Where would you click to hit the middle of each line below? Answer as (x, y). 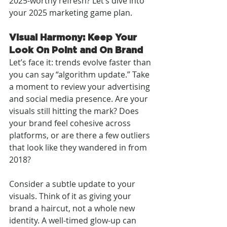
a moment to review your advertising (81, 86)
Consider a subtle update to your (73, 184)
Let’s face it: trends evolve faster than (81, 62)
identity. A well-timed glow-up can (74, 220)
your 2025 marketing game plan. (71, 12)
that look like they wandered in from (79, 147)
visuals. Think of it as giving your (71, 196)
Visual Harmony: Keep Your (74, 37)
